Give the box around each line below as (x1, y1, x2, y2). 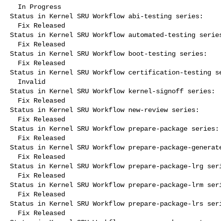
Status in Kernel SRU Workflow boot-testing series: (10, 49, 207, 58)
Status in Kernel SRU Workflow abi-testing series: (10, 12, 203, 20)
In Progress (10, 2, 18, 11)
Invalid (10, 77, 18, 86)
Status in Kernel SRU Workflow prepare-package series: (10, 124, 219, 133)
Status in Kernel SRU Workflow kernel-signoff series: (10, 87, 215, 95)
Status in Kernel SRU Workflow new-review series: (10, 106, 199, 114)
